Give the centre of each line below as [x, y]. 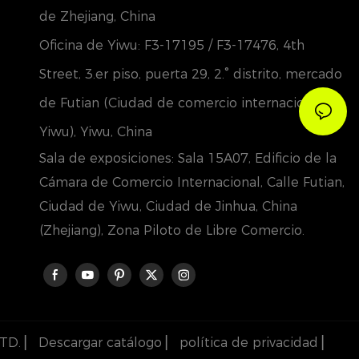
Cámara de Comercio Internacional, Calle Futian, [192, 182]
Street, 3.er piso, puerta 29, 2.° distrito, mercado [190, 74]
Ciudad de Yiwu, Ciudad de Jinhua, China [168, 206]
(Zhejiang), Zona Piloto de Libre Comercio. [171, 230]
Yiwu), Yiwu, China [95, 131]
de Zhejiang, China [97, 16]
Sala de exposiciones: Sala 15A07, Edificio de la [188, 158]
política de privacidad [249, 343]
